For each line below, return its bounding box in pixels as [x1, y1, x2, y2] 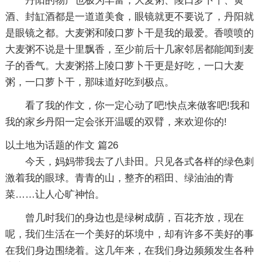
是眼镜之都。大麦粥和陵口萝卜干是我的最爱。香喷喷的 [5, 27, 254, 39]
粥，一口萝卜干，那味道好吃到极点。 [5, 76, 174, 88]
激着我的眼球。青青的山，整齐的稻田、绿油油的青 [5, 172, 234, 184]
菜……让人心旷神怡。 [5, 188, 105, 200]
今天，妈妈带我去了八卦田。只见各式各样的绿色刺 [25, 156, 254, 167]
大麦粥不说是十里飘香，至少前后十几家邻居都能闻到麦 [5, 43, 254, 55]
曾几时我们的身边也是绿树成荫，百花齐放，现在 [25, 212, 244, 223]
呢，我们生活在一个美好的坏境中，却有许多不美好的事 [5, 228, 254, 240]
